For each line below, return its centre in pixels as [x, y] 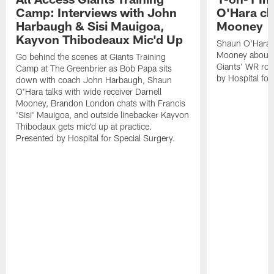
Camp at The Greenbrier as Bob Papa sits [94, 68]
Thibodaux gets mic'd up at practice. [84, 127]
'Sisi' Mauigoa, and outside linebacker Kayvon [103, 115]
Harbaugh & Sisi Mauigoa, [91, 26]
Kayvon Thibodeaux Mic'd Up [100, 39]
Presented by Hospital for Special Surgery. [96, 138]
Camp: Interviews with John [97, 13]
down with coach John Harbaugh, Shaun [94, 80]
